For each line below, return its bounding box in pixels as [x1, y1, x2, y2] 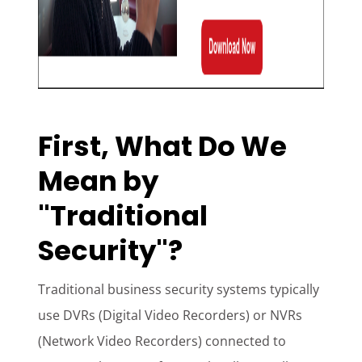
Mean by [38, 162, 159, 201]
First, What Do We [38, 127, 288, 166]
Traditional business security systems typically [38, 280, 320, 299]
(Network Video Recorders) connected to [38, 332, 287, 351]
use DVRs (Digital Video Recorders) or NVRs [38, 306, 303, 325]
